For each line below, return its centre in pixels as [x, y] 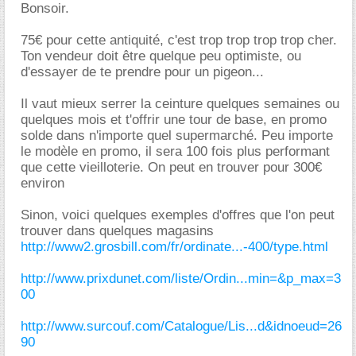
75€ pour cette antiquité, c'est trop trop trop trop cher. [179, 40]
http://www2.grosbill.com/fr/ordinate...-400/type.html [174, 246]
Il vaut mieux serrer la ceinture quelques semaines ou [180, 103]
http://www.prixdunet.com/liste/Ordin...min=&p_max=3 [181, 278]
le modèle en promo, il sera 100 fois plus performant [175, 151]
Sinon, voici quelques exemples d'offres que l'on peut [178, 215]
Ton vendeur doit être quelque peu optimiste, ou [161, 56]
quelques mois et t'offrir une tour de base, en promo [174, 119]
